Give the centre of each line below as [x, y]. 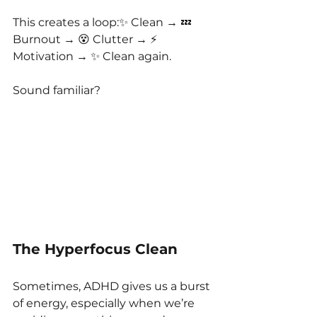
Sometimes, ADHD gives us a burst [113, 287]
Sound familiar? [57, 91]
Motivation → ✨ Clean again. [92, 57]
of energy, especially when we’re [105, 304]
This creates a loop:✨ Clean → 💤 [104, 23]
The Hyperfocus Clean [95, 249]
